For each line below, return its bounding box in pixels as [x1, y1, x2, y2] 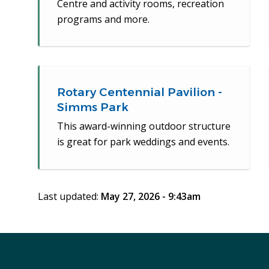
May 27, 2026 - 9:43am [100, 190, 201, 204]
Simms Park [56, 100, 128, 115]
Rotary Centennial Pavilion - [56, 85, 222, 100]
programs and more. [56, 13, 150, 26]
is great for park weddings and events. [56, 135, 229, 149]
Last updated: [37, 190, 101, 204]
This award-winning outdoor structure [56, 119, 231, 133]
